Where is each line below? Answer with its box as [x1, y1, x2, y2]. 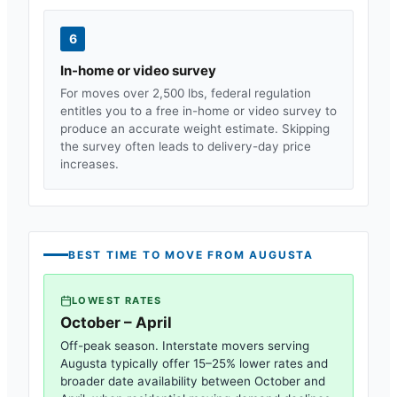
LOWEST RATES [72, 294, 162, 307]
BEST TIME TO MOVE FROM [68, 247, 250, 261]
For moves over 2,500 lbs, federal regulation [60, 85, 311, 100]
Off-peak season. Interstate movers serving [60, 339, 309, 353]
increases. [60, 156, 119, 171]
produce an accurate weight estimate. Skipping [60, 121, 330, 136]
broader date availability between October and [60, 374, 325, 388]
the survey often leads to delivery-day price [60, 138, 311, 153]
